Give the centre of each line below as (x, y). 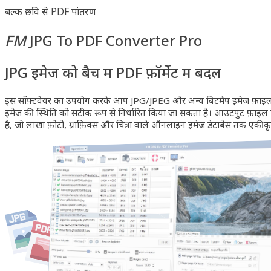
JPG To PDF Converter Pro (114, 40)
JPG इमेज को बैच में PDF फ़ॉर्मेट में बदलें (113, 72)
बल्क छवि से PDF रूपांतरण (51, 11)
